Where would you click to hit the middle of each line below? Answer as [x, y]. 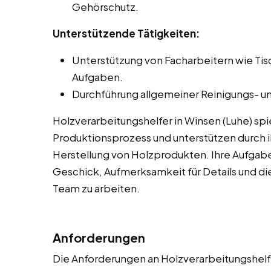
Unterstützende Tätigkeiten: [126, 34]
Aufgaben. [97, 77]
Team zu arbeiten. [96, 188]
